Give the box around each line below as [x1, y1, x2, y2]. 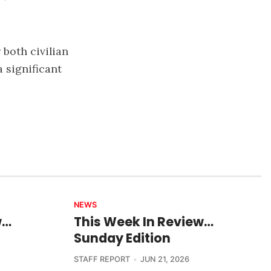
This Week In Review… [74, 212, 214, 230]
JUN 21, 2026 [140, 254, 189, 264]
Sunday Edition [74, 229, 171, 247]
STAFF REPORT [74, 254, 130, 264]
